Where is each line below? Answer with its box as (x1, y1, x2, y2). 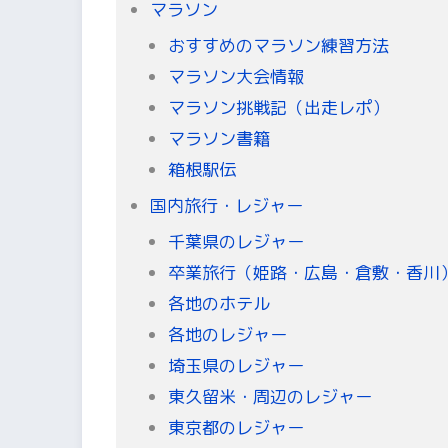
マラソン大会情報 (167, 64, 304, 88)
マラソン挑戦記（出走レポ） (167, 95, 389, 119)
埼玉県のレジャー (167, 353, 304, 377)
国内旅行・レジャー (150, 193, 304, 217)
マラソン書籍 (167, 126, 270, 150)
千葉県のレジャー (167, 229, 304, 253)
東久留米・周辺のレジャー (167, 384, 372, 408)
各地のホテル (167, 291, 270, 315)
